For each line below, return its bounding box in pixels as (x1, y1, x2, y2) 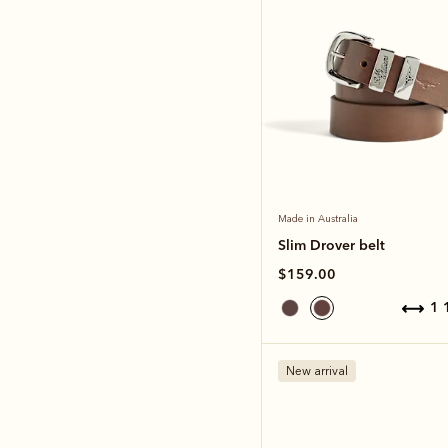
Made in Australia (278, 212, 358, 225)
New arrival (286, 363, 348, 378)
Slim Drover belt (278, 235, 385, 254)
